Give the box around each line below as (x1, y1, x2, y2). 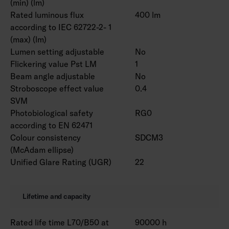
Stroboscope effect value (10, 83, 104, 94)
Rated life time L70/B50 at (10, 217, 109, 227)
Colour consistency (10, 132, 81, 143)
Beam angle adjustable (10, 71, 95, 81)
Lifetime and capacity (22, 192, 90, 201)
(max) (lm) (10, 34, 47, 44)
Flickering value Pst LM (10, 59, 97, 69)
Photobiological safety (10, 108, 93, 118)
